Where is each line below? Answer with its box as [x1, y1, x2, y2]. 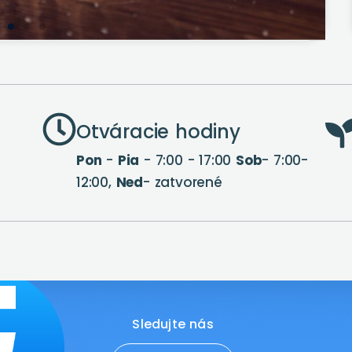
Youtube [145, 315, 201, 333]
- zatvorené [143, 173, 222, 192]
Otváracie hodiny [75, 119, 240, 145]
